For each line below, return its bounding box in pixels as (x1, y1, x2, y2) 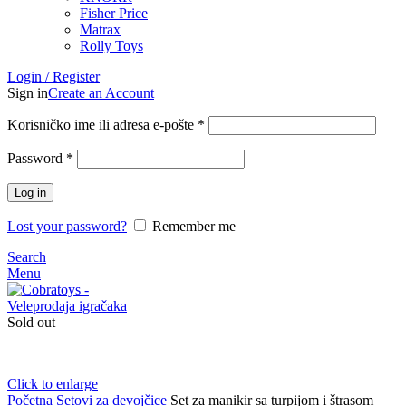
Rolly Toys (80, 38, 143, 53)
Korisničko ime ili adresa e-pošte (7, 117, 198, 132)
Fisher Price (80, 5, 148, 21)
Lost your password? (7, 218, 127, 234)
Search (7, 249, 46, 265)
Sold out (7, 314, 55, 330)
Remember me (152, 218, 236, 234)
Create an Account (48, 85, 154, 101)
